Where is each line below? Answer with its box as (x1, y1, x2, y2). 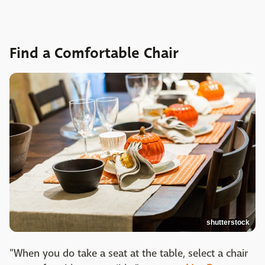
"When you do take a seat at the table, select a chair (9, 246, 248, 260)
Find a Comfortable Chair (9, 42, 179, 64)
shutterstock (206, 218, 250, 227)
